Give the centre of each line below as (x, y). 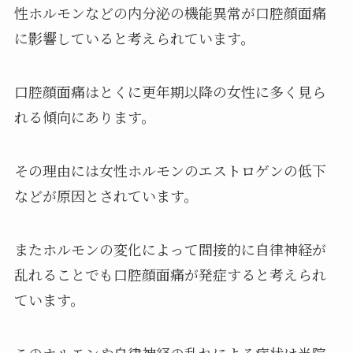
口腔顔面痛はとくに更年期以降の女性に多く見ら (170, 92)
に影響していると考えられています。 (134, 38)
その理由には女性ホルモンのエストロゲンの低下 (170, 171)
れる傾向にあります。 (84, 117)
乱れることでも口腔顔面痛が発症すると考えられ (170, 274)
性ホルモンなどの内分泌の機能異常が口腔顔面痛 (170, 13)
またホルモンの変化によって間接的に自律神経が (170, 249)
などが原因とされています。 (106, 196)
